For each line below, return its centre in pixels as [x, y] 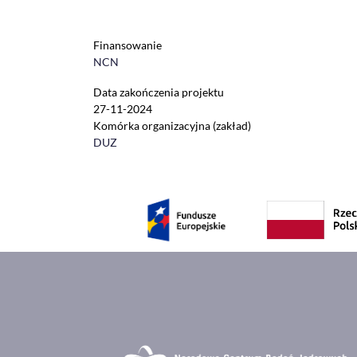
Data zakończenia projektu [159, 92]
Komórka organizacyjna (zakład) [172, 126]
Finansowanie [127, 45]
